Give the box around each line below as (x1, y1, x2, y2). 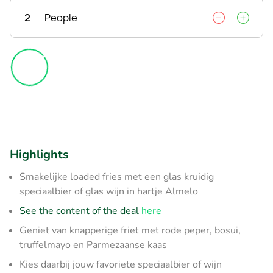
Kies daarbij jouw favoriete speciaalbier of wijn (19, 257, 222, 271)
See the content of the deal (19, 204, 141, 218)
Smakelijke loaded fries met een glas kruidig (19, 169, 214, 183)
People (44, 10, 77, 24)
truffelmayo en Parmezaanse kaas (19, 238, 167, 252)
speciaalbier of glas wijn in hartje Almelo (19, 184, 198, 198)
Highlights (10, 146, 69, 163)
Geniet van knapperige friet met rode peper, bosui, (19, 223, 241, 237)
